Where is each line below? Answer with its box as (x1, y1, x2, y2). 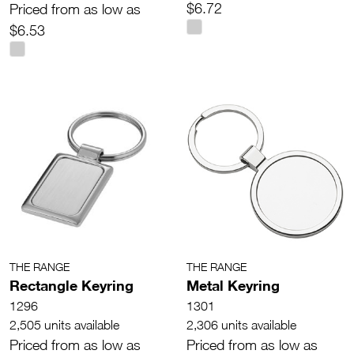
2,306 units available (186, 317, 296, 332)
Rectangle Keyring (9, 276, 134, 294)
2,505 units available (9, 317, 119, 332)
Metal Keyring (186, 276, 280, 294)
